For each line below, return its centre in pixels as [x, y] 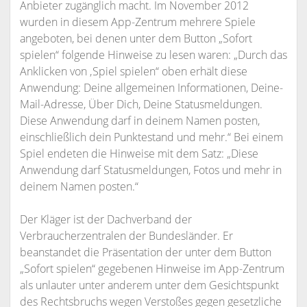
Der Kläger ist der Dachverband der [106, 219]
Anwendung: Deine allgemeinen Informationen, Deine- [151, 88]
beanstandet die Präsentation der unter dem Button [145, 252]
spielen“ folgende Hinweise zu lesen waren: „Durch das [153, 55]
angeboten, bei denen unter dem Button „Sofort [136, 38]
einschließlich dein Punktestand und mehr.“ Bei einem [151, 137]
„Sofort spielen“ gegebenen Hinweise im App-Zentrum [152, 269]
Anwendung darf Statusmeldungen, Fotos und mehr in [150, 170]
